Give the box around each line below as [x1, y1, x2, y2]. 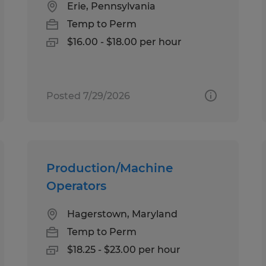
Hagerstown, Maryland [67, 208, 178, 220]
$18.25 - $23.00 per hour [67, 243, 181, 255]
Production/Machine [46, 160, 173, 175]
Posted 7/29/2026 [46, 90, 131, 102]
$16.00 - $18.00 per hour [67, 36, 182, 47]
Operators [46, 178, 107, 193]
